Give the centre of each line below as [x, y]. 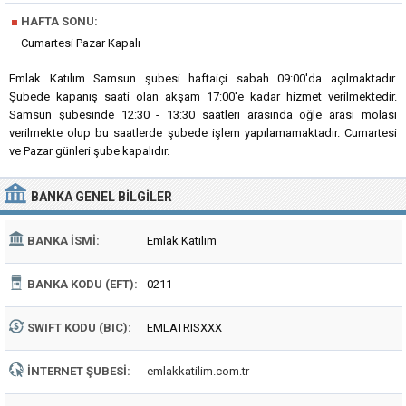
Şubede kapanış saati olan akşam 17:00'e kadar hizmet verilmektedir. [203, 97]
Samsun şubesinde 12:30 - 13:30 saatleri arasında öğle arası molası [203, 115]
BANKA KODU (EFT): [82, 284]
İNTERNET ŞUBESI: [79, 371]
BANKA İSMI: [63, 241]
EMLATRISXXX [184, 328]
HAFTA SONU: [58, 21]
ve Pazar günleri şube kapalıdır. [89, 151]
